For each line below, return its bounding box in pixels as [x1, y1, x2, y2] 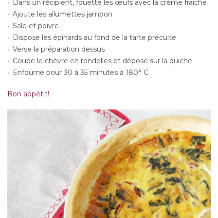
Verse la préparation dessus [13, 45, 105, 54]
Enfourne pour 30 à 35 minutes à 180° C [13, 68, 149, 77]
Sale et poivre [13, 21, 59, 31]
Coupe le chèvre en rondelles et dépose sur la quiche [13, 56, 193, 66]
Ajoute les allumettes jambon [13, 10, 113, 19]
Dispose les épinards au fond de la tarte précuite [13, 33, 177, 42]
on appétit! [13, 90, 49, 99]
